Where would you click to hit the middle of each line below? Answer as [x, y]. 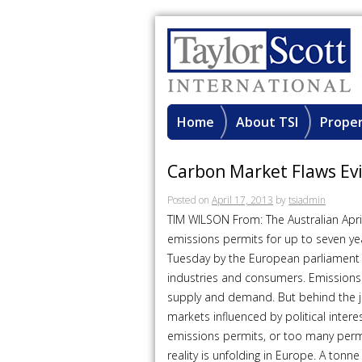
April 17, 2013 [242, 200]
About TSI [267, 122]
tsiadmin [307, 200]
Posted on [188, 200]
